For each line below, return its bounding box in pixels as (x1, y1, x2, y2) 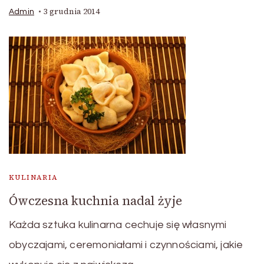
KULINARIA (9, 173, 58, 182)
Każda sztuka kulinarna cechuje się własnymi (9, 219, 227, 230)
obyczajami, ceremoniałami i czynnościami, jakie (9, 239, 243, 250)
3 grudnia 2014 (44, 6, 100, 17)
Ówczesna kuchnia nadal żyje (9, 192, 182, 209)
